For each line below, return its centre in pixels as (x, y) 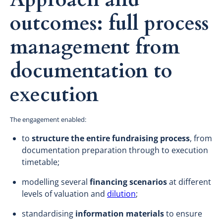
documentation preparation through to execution (115, 150)
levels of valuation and (64, 194)
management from (95, 47)
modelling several (56, 182)
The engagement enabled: (48, 119)
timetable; (41, 162)
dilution (121, 194)
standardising (49, 213)
